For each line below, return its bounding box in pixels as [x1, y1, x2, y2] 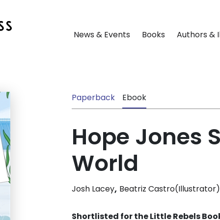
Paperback [72, 92, 115, 104]
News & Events [74, 29, 130, 41]
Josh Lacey [72, 183, 114, 195]
